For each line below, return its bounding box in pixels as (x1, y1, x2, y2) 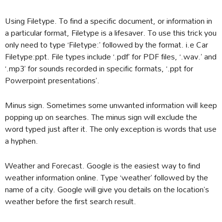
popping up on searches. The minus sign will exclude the (5, 109, 197, 125)
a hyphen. (5, 132, 38, 149)
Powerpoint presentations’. (5, 72, 100, 88)
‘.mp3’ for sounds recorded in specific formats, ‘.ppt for (5, 60, 193, 76)
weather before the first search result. (5, 193, 136, 209)
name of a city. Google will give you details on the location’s (5, 181, 209, 197)
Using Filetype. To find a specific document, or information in (5, 12, 212, 29)
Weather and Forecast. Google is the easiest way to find (5, 157, 200, 173)
